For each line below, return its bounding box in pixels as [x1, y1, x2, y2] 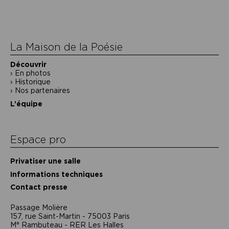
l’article [10, 11, 67, 31]
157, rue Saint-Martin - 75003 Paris [10, 212, 130, 220]
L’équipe [10, 99, 42, 108]
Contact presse [10, 183, 67, 192]
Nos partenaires [15, 86, 70, 95]
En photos [15, 69, 51, 78]
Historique [15, 78, 51, 86]
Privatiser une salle [10, 157, 81, 166]
